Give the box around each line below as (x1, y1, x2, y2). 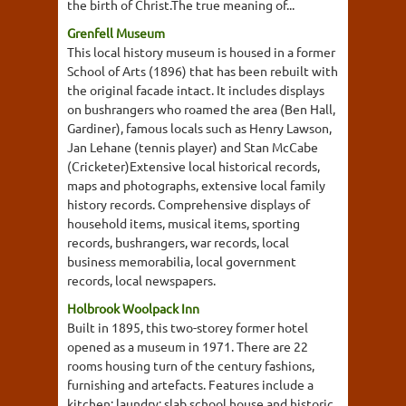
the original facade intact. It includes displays (67, 82, 324, 98)
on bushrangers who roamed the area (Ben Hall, (67, 101, 335, 117)
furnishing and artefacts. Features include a (67, 376, 314, 392)
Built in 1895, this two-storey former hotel (67, 319, 308, 335)
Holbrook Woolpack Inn (67, 300, 199, 316)
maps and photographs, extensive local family (67, 177, 325, 193)
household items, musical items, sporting (67, 215, 300, 231)
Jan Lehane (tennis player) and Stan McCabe (67, 139, 318, 155)
